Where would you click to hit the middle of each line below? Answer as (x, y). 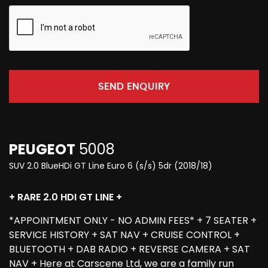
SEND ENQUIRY (134, 86)
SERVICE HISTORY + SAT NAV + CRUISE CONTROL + (124, 235)
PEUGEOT (42, 150)
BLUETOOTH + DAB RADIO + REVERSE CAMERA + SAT (130, 249)
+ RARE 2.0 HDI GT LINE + (66, 197)
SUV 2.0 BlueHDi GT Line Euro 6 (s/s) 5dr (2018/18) (111, 166)
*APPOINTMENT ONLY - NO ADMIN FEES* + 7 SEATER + (133, 221)
